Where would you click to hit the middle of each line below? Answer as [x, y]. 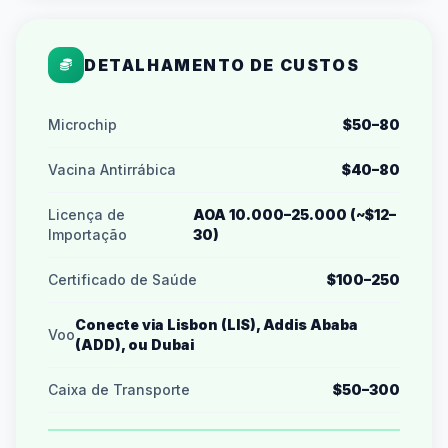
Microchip [82, 124]
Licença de [86, 214]
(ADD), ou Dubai [134, 344]
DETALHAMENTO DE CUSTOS [222, 65]
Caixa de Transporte [119, 389]
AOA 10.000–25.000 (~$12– [294, 214]
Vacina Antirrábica [112, 169]
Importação [87, 234]
